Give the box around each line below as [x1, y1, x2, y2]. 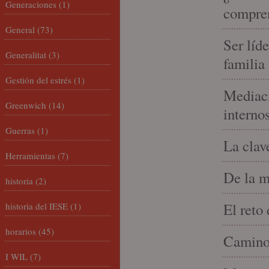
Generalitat [5, 49, 46, 61]
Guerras [5, 124, 35, 136]
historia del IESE [5, 200, 68, 212]
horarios [5, 225, 36, 237]
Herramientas [5, 150, 55, 162]
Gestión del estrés [5, 74, 71, 86]
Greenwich [5, 99, 46, 111]
